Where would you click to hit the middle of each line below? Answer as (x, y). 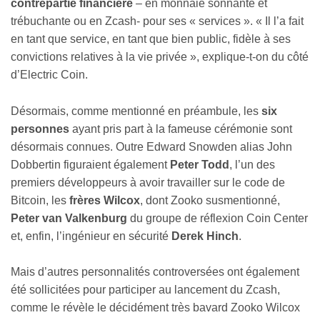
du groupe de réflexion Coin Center (217, 218)
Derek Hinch (205, 236)
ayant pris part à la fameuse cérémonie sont (181, 129)
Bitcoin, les (40, 200)
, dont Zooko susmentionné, (210, 200)
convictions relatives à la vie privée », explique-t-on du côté (160, 57)
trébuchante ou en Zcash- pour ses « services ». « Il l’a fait (157, 21)
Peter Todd (198, 164)
